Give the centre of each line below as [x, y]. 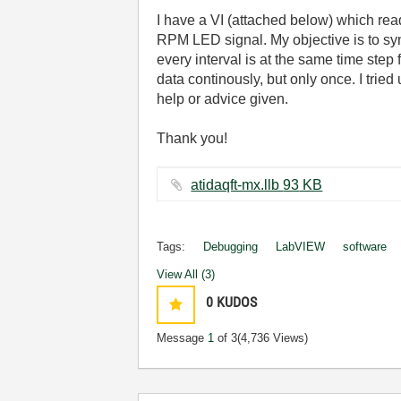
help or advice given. [223, 99]
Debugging [231, 247]
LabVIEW [301, 247]
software [365, 247]
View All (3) [186, 274]
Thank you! [192, 138]
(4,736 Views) [273, 338]
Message [183, 338]
